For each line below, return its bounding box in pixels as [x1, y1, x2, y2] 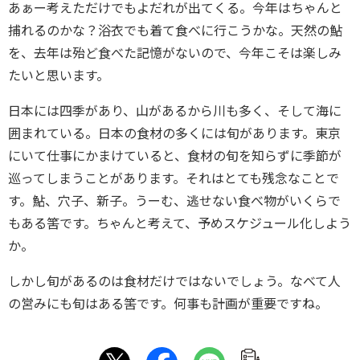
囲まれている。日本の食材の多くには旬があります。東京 [8, 125, 341, 142]
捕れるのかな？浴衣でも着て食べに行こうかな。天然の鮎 [8, 22, 342, 39]
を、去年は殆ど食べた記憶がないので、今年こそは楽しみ [8, 44, 342, 62]
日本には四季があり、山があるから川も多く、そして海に [8, 102, 342, 120]
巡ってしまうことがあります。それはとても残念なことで [8, 170, 339, 187]
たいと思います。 [8, 67, 109, 84]
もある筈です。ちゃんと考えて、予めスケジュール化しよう [8, 215, 351, 232]
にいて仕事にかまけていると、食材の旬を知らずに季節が [8, 147, 342, 165]
